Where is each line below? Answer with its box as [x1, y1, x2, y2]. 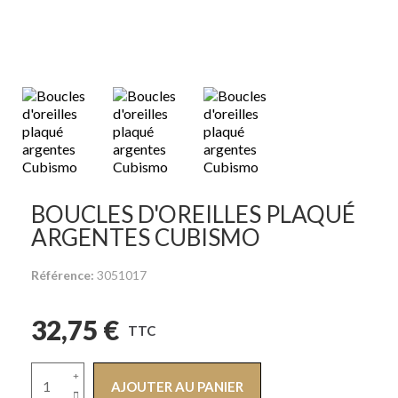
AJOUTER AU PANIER [111, 378, 243, 394]
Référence [31, 267, 91, 283]
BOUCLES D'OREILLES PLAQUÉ [31, 200, 355, 228]
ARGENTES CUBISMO [31, 223, 260, 251]
